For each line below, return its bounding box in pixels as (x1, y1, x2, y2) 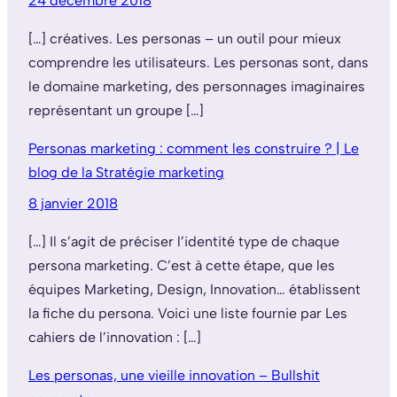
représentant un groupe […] (28, 101, 204, 119)
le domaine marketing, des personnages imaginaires (28, 77, 365, 95)
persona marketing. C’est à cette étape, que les (28, 256, 335, 274)
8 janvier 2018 (28, 194, 118, 212)
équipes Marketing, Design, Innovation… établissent (28, 280, 361, 298)
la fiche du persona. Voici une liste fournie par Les (28, 304, 347, 322)
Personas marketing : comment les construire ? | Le (28, 139, 359, 157)
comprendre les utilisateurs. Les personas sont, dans (28, 53, 369, 71)
